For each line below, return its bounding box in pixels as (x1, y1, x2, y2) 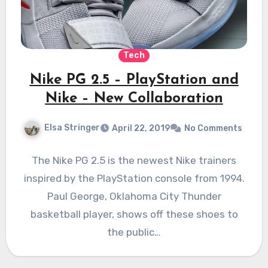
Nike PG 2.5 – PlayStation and (29, 73, 239, 88)
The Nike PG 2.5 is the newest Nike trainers (32, 154, 236, 167)
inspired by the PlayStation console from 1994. (23, 172, 245, 185)
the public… (107, 226, 161, 239)
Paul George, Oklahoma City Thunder (47, 190, 221, 203)
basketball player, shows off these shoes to (30, 208, 238, 221)
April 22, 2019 (111, 123, 170, 134)
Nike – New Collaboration (45, 92, 223, 106)
